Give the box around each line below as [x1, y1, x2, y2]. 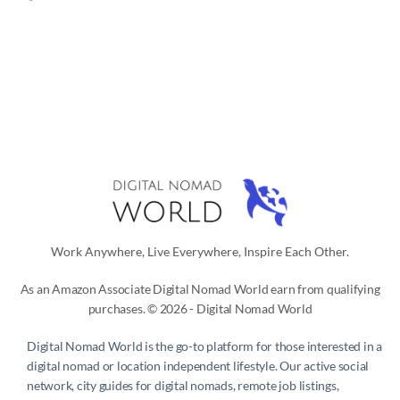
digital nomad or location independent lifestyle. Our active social [27, 357, 370, 373]
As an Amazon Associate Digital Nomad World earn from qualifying [20, 280, 380, 296]
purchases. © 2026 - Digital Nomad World [87, 300, 312, 316]
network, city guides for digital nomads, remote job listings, [27, 377, 339, 393]
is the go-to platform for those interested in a [142, 337, 382, 354]
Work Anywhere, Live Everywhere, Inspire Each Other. [51, 243, 349, 259]
